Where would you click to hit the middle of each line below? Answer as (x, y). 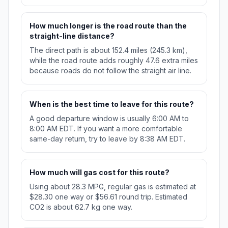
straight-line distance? (72, 36)
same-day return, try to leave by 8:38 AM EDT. (107, 139)
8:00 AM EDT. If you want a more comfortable (106, 129)
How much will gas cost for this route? (99, 173)
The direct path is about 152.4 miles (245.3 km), (108, 50)
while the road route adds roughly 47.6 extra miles (114, 61)
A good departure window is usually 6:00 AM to (109, 119)
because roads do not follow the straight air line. (110, 71)
